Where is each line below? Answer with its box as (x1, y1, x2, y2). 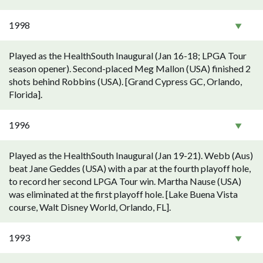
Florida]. (9, 89, 42, 100)
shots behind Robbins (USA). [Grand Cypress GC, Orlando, (9, 76, 242, 87)
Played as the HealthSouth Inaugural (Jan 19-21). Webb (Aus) (9, 150, 253, 161)
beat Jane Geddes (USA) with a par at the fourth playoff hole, (9, 163, 251, 174)
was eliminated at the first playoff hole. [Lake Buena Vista (9, 188, 238, 200)
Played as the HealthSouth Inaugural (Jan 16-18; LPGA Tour (9, 50, 247, 61)
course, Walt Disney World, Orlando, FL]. (9, 201, 171, 213)
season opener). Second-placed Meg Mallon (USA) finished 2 (9, 63, 251, 74)
